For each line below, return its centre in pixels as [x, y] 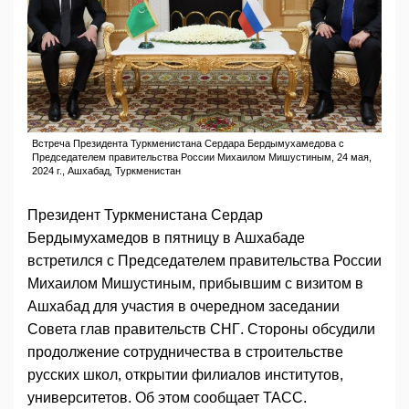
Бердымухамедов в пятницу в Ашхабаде [166, 238]
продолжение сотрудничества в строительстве [185, 352]
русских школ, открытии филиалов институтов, [185, 375]
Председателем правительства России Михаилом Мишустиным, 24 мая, [202, 157]
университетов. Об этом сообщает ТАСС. [167, 398]
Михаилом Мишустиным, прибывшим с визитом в [195, 284]
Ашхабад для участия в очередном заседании [184, 307]
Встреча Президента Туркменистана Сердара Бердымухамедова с [188, 144]
